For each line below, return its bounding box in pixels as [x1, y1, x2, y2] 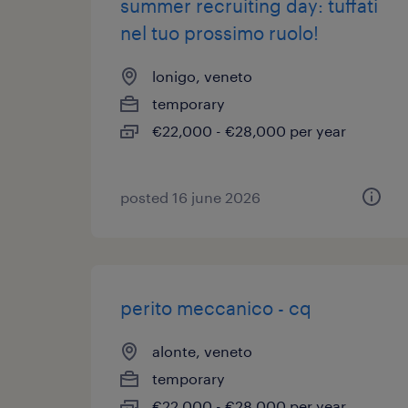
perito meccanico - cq [120, 297, 311, 319]
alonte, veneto [152, 342, 252, 360]
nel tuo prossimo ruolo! [120, 22, 319, 44]
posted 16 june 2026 [120, 189, 260, 206]
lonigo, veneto [152, 67, 252, 85]
